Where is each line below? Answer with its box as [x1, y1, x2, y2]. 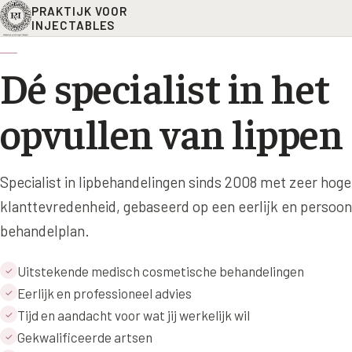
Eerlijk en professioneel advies [17, 285, 192, 301]
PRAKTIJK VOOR [31, 4, 128, 18]
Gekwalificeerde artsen [17, 329, 152, 345]
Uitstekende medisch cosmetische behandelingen [17, 263, 304, 279]
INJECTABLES [31, 18, 115, 32]
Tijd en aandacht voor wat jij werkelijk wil [17, 307, 250, 323]
